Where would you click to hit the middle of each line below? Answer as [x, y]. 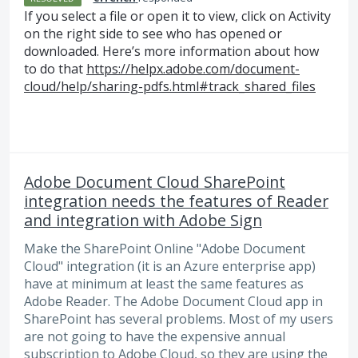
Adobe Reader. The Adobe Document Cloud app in [173, 301]
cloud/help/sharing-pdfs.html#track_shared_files [170, 87]
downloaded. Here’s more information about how [171, 52]
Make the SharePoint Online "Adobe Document [165, 248]
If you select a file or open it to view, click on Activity [177, 16]
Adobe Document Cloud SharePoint [155, 181]
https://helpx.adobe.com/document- [193, 69]
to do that [55, 69]
